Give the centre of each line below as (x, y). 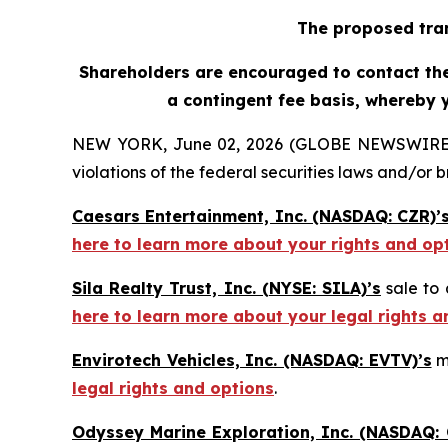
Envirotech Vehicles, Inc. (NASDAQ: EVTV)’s (252, 359)
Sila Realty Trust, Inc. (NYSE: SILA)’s (226, 287)
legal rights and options (173, 387)
